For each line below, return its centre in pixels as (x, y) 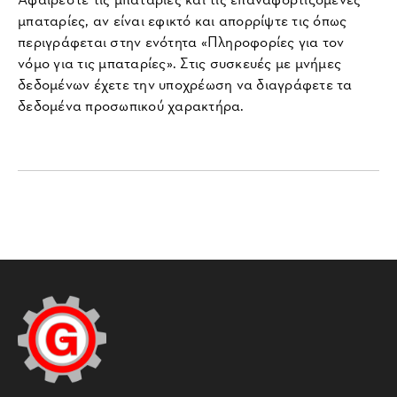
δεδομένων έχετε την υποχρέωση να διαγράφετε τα (185, 83)
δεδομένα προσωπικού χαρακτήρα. (131, 105)
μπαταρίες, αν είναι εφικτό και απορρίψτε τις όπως (183, 19)
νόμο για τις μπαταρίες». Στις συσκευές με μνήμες (179, 62)
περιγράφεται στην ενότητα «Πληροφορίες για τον (181, 41)
